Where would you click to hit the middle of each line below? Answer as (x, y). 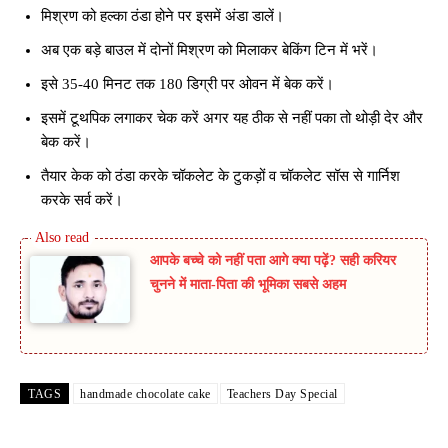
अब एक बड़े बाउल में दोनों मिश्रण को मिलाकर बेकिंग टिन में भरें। (209, 50)
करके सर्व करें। (82, 200)
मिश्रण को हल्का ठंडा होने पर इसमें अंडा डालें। (162, 16)
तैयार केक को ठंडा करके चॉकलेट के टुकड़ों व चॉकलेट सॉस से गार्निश (220, 176)
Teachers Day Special (282, 393)
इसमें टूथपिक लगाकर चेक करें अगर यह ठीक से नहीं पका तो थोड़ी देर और (232, 118)
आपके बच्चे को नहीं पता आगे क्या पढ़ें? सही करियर (273, 261)
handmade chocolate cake (145, 393)
